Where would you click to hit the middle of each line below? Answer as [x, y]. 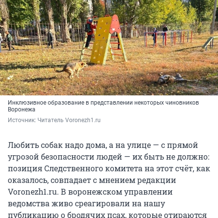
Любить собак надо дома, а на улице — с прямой [103, 145]
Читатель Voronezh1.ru [69, 120]
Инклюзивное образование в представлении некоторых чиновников [103, 103]
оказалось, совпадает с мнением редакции [92, 180]
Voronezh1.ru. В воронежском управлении [90, 192]
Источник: [23, 120]
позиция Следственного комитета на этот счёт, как [109, 168]
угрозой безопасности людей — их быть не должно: [109, 157]
